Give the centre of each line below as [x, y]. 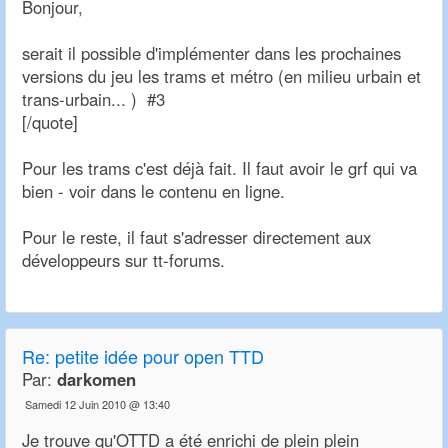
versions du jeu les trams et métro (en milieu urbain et [221, 76]
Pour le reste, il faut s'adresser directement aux [196, 237]
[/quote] [50, 122]
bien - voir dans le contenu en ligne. [153, 191]
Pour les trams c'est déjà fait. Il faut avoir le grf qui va [219, 168]
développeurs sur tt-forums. [123, 260]
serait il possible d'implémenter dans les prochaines [211, 53]
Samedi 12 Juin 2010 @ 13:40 [97, 404]
